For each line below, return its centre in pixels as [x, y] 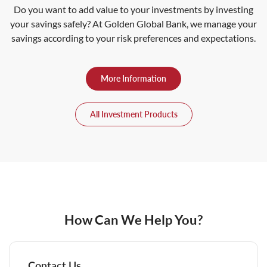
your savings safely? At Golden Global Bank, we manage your [133, 24]
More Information [133, 78]
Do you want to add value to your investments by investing [133, 9]
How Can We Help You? [133, 219]
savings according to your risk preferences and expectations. [133, 38]
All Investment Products [133, 114]
